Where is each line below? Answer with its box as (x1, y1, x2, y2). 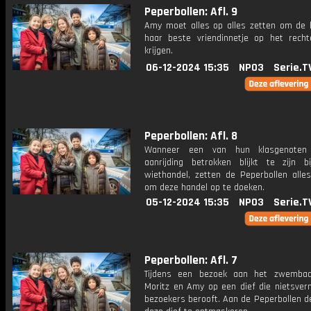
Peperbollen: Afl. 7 (144, 253, 237, 268)
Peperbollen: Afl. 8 (144, 128, 237, 144)
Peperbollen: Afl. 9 (144, 4, 237, 19)
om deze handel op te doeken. (144, 181, 264, 194)
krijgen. (144, 44, 173, 57)
